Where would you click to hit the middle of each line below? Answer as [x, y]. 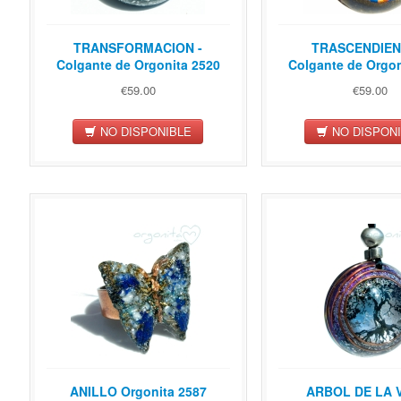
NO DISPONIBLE [144, 131]
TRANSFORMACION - [138, 48]
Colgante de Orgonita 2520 [138, 65]
